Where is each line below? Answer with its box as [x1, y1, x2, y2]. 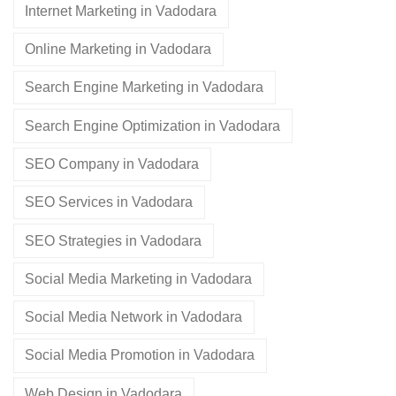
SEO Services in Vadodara [25, 194, 194, 210]
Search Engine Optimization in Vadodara [25, 118, 281, 133]
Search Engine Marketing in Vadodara [25, 80, 264, 95]
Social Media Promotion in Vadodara [25, 347, 255, 363]
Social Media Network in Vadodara [25, 309, 243, 325]
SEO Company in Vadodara [25, 156, 200, 171]
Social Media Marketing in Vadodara [25, 270, 253, 286]
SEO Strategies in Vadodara [25, 232, 202, 248]
